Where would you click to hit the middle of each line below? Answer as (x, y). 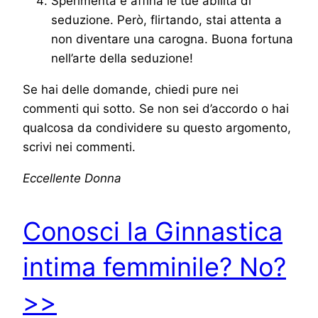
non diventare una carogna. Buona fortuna (172, 39)
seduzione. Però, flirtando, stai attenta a (166, 20)
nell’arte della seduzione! (122, 59)
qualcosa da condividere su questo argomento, (157, 128)
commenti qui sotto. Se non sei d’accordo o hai (156, 109)
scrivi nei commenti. (79, 147)
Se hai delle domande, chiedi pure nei (131, 90)
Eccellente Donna (72, 179)
